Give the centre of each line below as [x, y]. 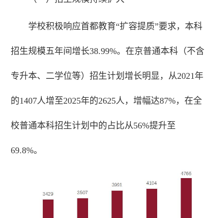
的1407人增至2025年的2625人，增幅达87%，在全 [107, 100]
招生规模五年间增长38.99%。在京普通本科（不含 [108, 51]
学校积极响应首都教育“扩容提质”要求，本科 [116, 26]
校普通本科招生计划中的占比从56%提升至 [93, 125]
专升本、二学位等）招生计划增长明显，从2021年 [107, 76]
